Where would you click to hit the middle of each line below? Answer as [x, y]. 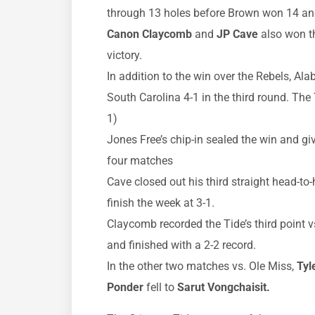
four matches [140, 161]
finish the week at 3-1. [161, 203]
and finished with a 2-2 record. [181, 245]
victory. [124, 56]
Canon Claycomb [151, 34]
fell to [160, 288]
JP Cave [237, 34]
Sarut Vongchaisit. [224, 288]
